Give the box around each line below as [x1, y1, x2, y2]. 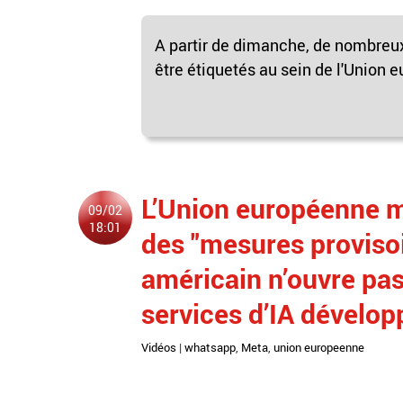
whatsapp [184, 338, 236, 355]
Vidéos [141, 338, 176, 355]
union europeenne [273, 338, 364, 355]
